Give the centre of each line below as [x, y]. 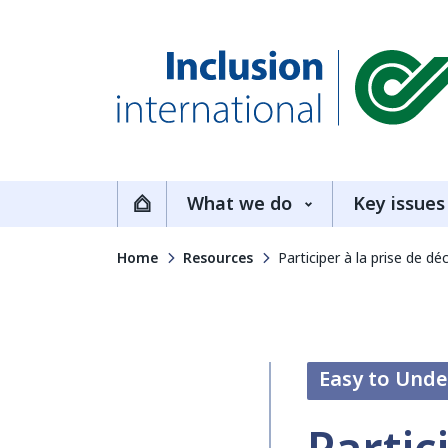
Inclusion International [236, 141]
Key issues [399, 204]
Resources [218, 258]
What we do [239, 204]
